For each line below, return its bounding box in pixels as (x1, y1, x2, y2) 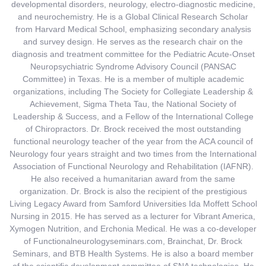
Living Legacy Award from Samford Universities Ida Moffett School (9, 199, 257, 209)
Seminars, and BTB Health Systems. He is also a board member (12, 249, 254, 259)
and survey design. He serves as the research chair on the (23, 37, 243, 47)
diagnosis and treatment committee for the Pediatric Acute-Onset (11, 49, 255, 59)
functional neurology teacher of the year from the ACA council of (13, 137, 253, 147)
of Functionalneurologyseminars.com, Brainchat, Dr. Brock (24, 236, 242, 246)
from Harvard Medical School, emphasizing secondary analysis (15, 24, 251, 34)
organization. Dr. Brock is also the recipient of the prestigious (19, 186, 247, 197)
